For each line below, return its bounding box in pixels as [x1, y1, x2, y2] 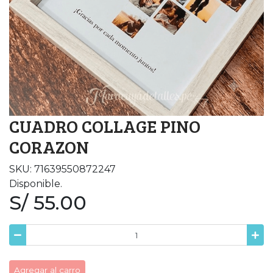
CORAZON [9, 135, 89, 159]
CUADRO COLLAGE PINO [9, 114, 200, 138]
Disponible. [9, 178, 62, 190]
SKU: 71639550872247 [9, 163, 116, 175]
